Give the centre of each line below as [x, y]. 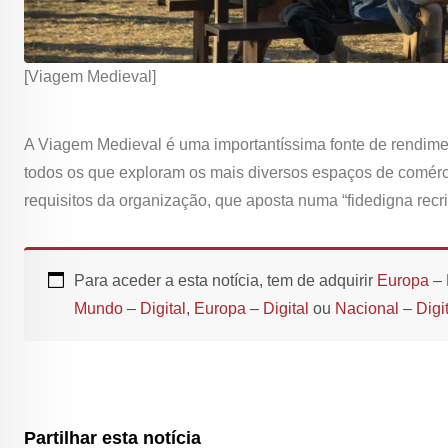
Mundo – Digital [130, 309]
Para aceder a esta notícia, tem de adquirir [225, 281]
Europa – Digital [251, 309]
